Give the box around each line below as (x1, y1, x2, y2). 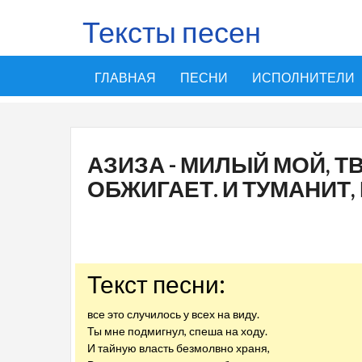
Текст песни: (87, 269, 225, 298)
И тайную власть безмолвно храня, (87, 341, 270, 355)
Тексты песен (82, 14, 261, 49)
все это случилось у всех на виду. (87, 307, 259, 321)
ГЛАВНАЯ (95, 69, 156, 85)
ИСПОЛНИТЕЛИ (252, 69, 355, 85)
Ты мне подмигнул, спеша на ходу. (87, 324, 267, 338)
